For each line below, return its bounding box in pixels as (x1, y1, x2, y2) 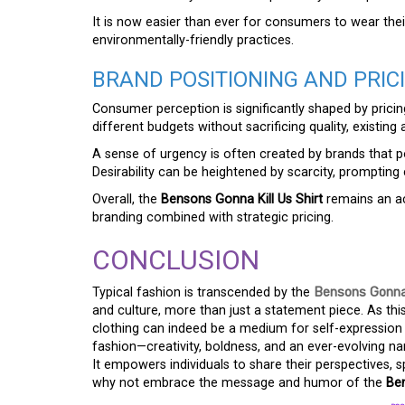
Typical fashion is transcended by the (92, 285, 314, 300)
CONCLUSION (92, 244, 259, 276)
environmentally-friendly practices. (92, 33, 294, 48)
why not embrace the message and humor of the (92, 375, 386, 391)
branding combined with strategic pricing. (92, 210, 334, 225)
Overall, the (92, 192, 161, 207)
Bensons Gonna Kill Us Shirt (161, 192, 323, 207)
